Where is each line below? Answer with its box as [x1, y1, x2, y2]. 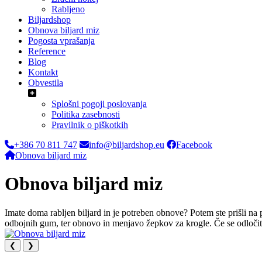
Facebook [176, 140, 212, 150]
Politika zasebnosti [51, 109, 120, 119]
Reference [28, 46, 65, 56]
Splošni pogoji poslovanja [51, 99, 147, 109]
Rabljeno [51, 4, 85, 14]
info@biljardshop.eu [89, 140, 164, 150]
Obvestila [28, 78, 63, 88]
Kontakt [28, 67, 58, 77]
